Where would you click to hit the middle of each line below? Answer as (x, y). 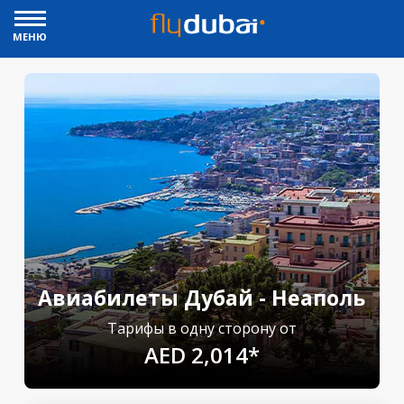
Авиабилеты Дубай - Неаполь (202, 298)
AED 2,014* (202, 355)
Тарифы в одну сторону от (202, 328)
